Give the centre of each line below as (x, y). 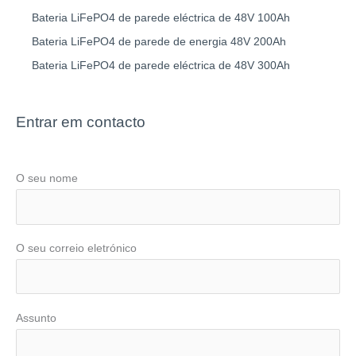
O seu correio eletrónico (76, 248)
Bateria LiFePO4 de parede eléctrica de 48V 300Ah (161, 66)
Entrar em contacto (81, 122)
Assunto (36, 318)
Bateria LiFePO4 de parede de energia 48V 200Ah (159, 42)
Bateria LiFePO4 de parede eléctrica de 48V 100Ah (161, 17)
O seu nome (47, 178)
